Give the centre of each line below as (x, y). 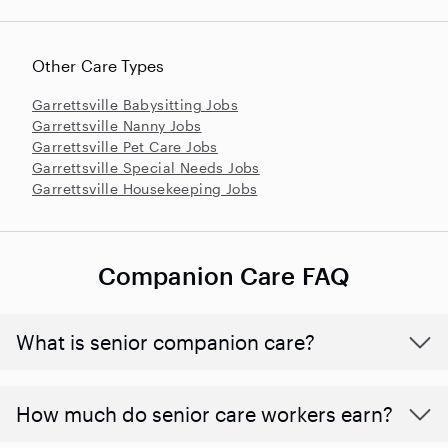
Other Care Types (98, 66)
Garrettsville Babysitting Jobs (135, 105)
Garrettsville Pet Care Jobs (125, 147)
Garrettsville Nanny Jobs (117, 126)
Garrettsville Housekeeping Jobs (145, 189)
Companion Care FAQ (224, 276)
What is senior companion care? (165, 342)
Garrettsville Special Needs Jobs (146, 168)
